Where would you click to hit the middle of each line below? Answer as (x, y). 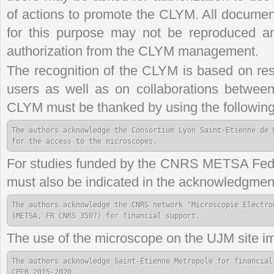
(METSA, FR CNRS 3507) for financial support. (106, 216)
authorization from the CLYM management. (133, 51)
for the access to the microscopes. (84, 141)
